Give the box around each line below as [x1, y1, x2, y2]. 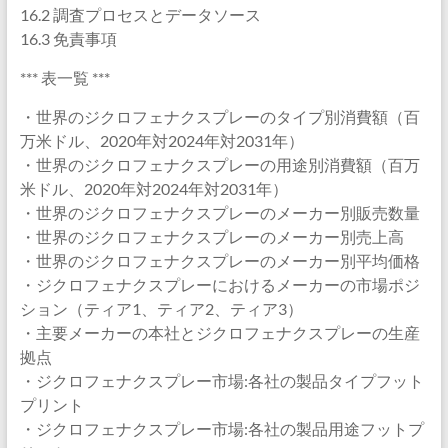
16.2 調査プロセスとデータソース [19, 5, 261, 24]
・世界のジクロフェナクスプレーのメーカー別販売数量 [19, 203, 420, 222]
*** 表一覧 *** [19, 68, 110, 87]
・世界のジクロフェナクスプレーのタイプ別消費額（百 [19, 107, 420, 126]
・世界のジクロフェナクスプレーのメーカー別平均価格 [19, 251, 420, 270]
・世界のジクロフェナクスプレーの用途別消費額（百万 [19, 155, 420, 174]
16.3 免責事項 [19, 29, 117, 48]
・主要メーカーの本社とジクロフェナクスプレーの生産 [19, 323, 420, 342]
